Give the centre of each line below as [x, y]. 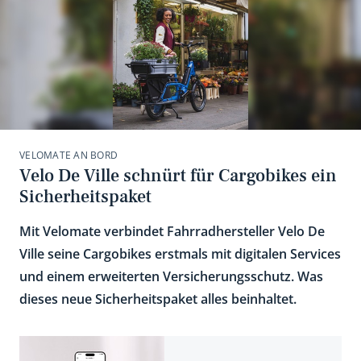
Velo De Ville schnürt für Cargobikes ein [178, 176]
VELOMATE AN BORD [68, 155]
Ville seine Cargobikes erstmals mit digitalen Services [180, 254]
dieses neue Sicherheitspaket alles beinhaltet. [158, 299]
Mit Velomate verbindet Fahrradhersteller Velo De [172, 231]
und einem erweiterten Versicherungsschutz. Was [171, 276]
